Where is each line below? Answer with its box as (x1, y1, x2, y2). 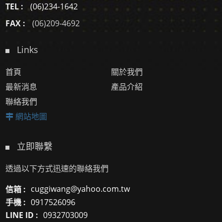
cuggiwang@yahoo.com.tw (31, 183, 130, 195)
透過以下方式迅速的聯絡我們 (5, 163, 109, 174)
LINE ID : (5, 210, 39, 221)
